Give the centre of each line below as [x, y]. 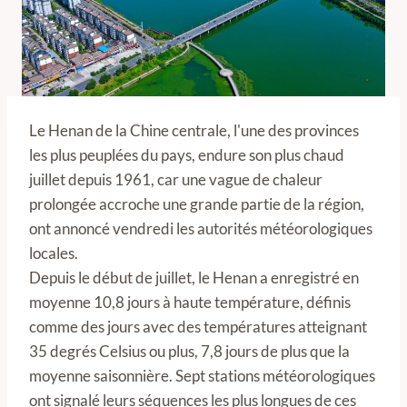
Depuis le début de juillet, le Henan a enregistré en [194, 278]
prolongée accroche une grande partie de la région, [197, 204]
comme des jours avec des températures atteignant [198, 327]
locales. [54, 253]
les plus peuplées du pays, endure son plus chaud [187, 155]
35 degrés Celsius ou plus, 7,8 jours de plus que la [189, 351]
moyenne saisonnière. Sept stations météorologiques [202, 376]
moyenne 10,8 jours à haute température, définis [190, 302]
